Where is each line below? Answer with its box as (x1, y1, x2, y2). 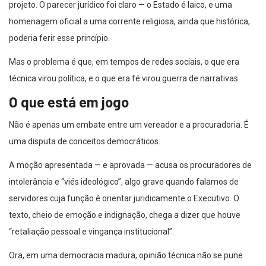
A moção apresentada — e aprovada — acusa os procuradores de (9, 160, 252, 170)
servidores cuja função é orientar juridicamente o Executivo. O (9, 194, 239, 204)
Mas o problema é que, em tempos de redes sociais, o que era (9, 57, 239, 67)
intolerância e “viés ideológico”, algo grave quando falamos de (9, 177, 239, 187)
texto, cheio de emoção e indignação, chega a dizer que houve (9, 210, 240, 220)
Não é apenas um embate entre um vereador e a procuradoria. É (9, 120, 249, 130)
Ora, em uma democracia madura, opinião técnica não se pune (9, 251, 243, 261)
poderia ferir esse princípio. (9, 33, 110, 43)
